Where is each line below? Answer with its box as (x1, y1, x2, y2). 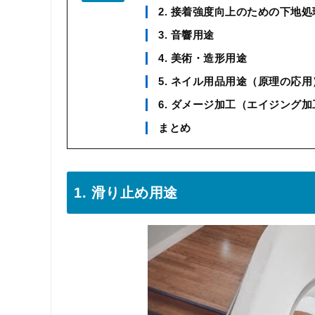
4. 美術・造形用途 (158, 52, 247, 64)
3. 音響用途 (158, 29, 214, 41)
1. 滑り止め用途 (74, 185, 178, 200)
